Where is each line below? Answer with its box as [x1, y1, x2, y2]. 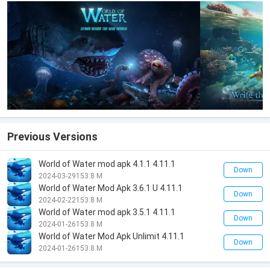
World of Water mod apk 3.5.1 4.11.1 [39, 207, 175, 217]
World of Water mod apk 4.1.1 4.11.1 [39, 159, 175, 169]
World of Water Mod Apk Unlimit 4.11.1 [39, 231, 184, 241]
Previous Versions [7, 130, 98, 143]
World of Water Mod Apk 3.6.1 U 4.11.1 [39, 183, 183, 193]
